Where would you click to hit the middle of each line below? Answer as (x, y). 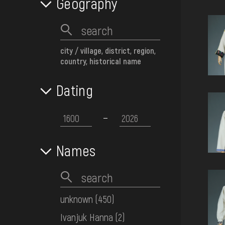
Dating (75, 90)
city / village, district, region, (108, 50)
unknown (77, 199)
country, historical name (101, 61)
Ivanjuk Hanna (87, 217)
